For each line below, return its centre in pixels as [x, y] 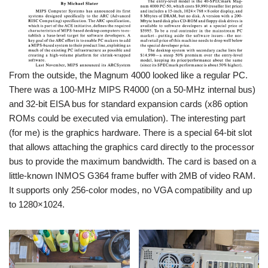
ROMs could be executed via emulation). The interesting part [127, 118]
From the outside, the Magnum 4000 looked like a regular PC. [128, 75]
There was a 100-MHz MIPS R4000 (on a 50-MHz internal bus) [132, 89]
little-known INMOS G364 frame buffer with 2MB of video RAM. [132, 175]
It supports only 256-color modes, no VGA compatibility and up [130, 190]
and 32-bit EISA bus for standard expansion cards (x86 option [128, 103]
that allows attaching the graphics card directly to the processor [132, 147]
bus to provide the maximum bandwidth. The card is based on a [133, 161]
